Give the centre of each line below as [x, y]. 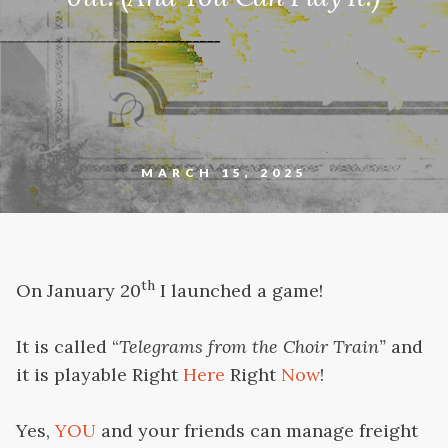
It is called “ [67, 346]
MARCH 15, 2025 [224, 172]
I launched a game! [239, 290]
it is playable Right [99, 374]
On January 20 [78, 290]
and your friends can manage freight [257, 430]
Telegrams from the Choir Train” [252, 346]
